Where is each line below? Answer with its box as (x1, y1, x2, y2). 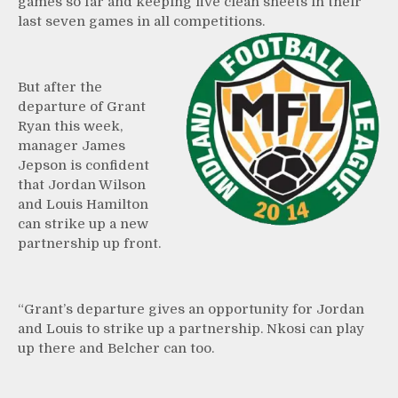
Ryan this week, (18, 117, 123, 134)
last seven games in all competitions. (18, 12, 265, 29)
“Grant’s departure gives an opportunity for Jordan (18, 300, 364, 317)
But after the (18, 78, 102, 95)
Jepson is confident (18, 156, 149, 173)
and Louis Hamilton (18, 195, 148, 212)
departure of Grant (18, 98, 146, 115)
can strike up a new (18, 215, 148, 232)
